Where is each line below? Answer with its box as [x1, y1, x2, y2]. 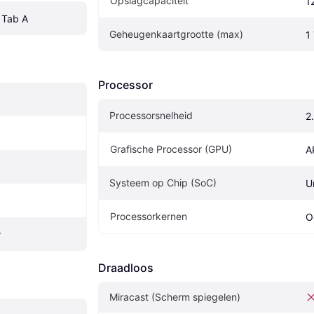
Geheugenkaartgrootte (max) [109, 28, 243, 41]
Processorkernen [110, 210, 187, 223]
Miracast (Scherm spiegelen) [109, 291, 240, 303]
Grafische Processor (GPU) [110, 143, 232, 156]
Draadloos [98, 261, 153, 275]
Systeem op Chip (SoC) [109, 177, 217, 189]
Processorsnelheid [109, 109, 193, 122]
